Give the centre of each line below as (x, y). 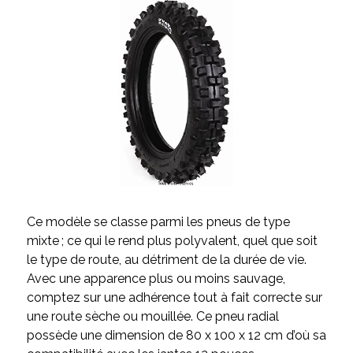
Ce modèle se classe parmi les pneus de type (158, 222)
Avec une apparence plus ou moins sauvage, (156, 279)
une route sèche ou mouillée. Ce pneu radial (152, 317)
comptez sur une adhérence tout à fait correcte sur (174, 298)
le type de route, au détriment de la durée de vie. (166, 260)
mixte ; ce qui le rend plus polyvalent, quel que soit (172, 241)
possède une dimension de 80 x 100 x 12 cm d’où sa (176, 336)
